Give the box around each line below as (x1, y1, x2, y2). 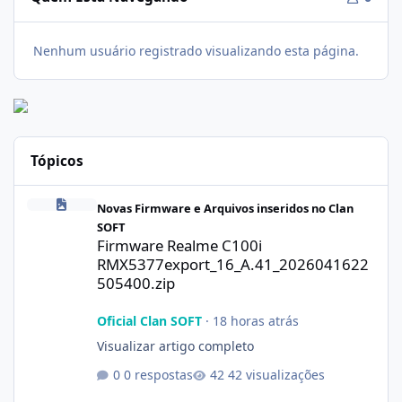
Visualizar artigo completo (96, 337, 254, 355)
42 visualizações (227, 365, 325, 383)
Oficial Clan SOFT (96, 312, 202, 330)
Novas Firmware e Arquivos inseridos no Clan (96, 200, 354, 217)
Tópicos (31, 152, 84, 170)
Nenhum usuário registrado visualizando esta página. (33, 41, 359, 59)
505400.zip (96, 273, 175, 294)
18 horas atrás (212, 312, 299, 330)
